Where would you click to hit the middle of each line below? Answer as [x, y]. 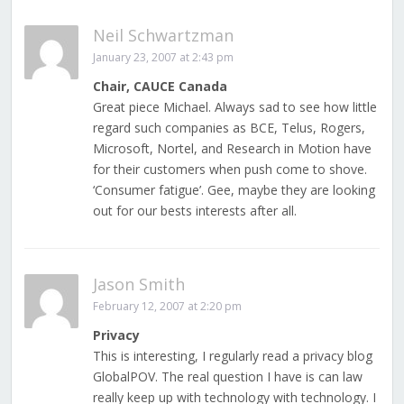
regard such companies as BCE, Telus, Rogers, [229, 128]
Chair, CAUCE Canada [160, 87]
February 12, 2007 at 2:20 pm [167, 307]
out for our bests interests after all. [194, 211]
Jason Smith [138, 285]
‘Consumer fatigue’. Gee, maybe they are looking [234, 190]
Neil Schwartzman [163, 36]
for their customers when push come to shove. [230, 170]
